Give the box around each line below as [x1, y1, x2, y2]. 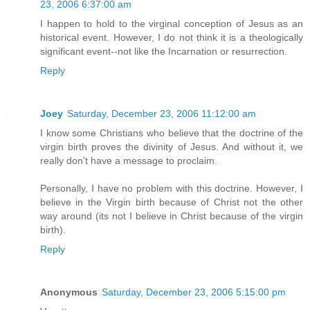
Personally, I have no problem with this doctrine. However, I [40, 182, 303, 194]
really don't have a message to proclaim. [40, 154, 217, 166]
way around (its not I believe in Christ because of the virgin [40, 210, 303, 221]
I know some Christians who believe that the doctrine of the [40, 127, 303, 138]
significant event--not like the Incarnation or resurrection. [40, 45, 287, 57]
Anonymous [40, 286, 98, 298]
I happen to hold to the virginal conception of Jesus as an [40, 17, 303, 29]
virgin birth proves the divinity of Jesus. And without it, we [40, 140, 303, 152]
